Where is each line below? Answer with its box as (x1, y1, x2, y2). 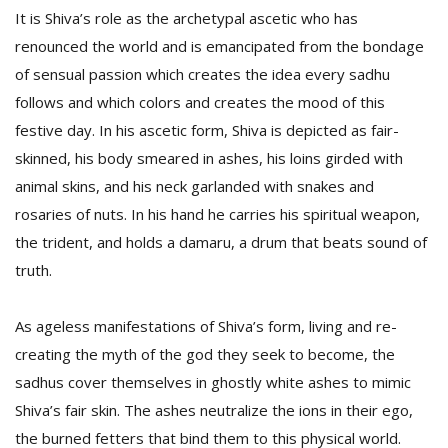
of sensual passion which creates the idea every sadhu (15, 64, 390, 84)
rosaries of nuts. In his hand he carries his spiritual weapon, (15, 204, 420, 224)
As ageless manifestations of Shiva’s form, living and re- (15, 316, 397, 336)
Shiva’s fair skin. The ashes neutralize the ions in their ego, (15, 400, 413, 420)
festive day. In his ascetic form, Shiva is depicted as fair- (15, 120, 399, 140)
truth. (15, 260, 52, 280)
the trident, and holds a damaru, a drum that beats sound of (15, 232, 427, 252)
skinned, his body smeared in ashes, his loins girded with (15, 148, 403, 168)
